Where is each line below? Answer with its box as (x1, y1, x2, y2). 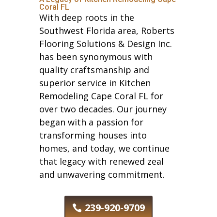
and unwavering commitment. (39, 168, 165, 180)
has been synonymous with (39, 50, 153, 62)
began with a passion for (39, 116, 143, 128)
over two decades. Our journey (39, 103, 167, 115)
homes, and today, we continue (39, 142, 170, 154)
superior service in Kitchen (39, 77, 151, 89)
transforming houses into (39, 129, 147, 141)
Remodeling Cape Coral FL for (39, 90, 163, 102)
